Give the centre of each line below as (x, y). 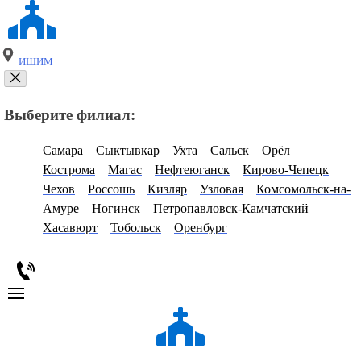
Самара (63, 151)
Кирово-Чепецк (286, 170)
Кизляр (167, 189)
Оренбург (201, 228)
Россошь (111, 189)
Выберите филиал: (70, 114)
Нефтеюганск (192, 170)
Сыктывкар (128, 151)
